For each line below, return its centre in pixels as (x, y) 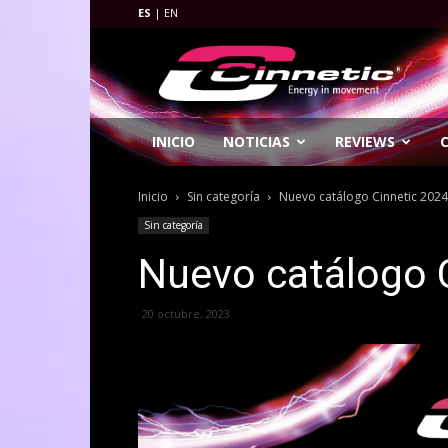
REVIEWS (365, 141)
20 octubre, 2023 (186, 313)
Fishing (183, 58)
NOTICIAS (256, 141)
